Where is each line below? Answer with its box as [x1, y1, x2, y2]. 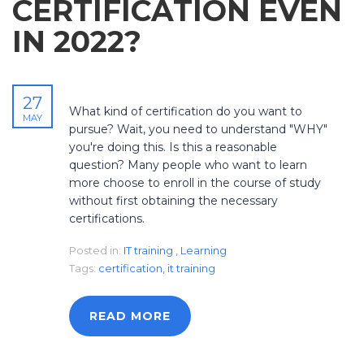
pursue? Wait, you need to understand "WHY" [69, 122, 327, 137]
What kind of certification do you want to [69, 104, 302, 119]
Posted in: [69, 244, 121, 258]
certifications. [69, 211, 145, 227]
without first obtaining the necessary [69, 193, 278, 209]
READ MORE [89, 309, 171, 324]
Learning [180, 244, 227, 258]
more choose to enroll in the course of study [69, 175, 321, 191]
